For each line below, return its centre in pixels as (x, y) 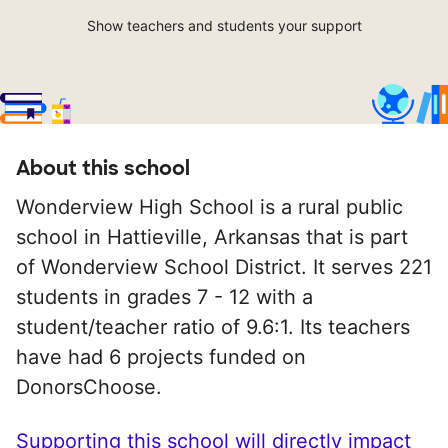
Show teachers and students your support (224, 26)
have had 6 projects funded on (161, 357)
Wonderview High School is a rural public (209, 207)
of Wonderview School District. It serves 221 (224, 267)
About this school (103, 168)
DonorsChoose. (89, 387)
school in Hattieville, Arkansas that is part (212, 237)
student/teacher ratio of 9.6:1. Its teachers (213, 327)
